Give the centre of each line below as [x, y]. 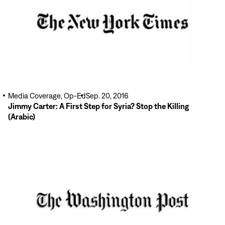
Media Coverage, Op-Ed [47, 96]
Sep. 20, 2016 [107, 96]
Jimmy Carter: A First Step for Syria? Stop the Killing [98, 106]
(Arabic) [22, 117]
